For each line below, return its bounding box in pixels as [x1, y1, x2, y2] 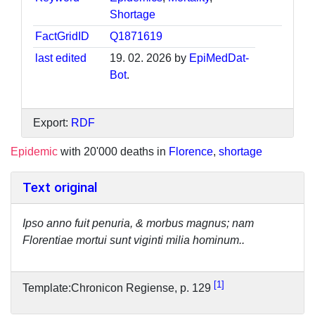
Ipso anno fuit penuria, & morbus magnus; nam [22, 217, 254, 229]
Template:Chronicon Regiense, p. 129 [22, 282, 214, 295]
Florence [169, 145, 213, 157]
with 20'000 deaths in [58, 145, 169, 157]
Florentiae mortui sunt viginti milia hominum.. [22, 233, 245, 246]
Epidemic [11, 145, 58, 157]
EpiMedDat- [189, 51, 250, 64]
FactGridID [35, 30, 90, 42]
